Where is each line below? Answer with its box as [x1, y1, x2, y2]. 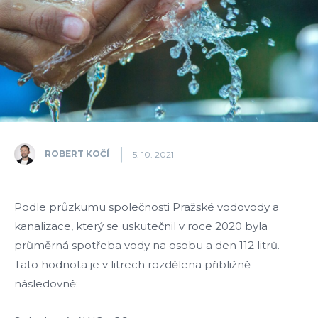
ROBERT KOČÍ [45, 148, 109, 159]
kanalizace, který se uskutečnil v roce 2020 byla [14, 219, 268, 234]
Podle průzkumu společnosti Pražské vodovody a [14, 200, 279, 214]
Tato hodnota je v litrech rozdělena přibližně [14, 258, 251, 272]
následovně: [14, 277, 78, 291]
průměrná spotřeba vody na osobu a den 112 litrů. [14, 238, 280, 253]
